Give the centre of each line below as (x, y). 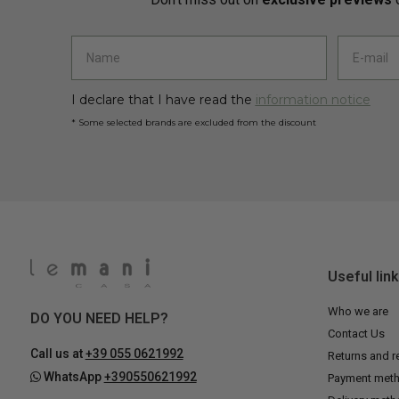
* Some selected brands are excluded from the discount (193, 122)
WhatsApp (72, 377)
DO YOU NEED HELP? (99, 319)
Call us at (57, 354)
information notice (313, 99)
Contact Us (356, 334)
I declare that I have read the (163, 99)
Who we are (358, 312)
